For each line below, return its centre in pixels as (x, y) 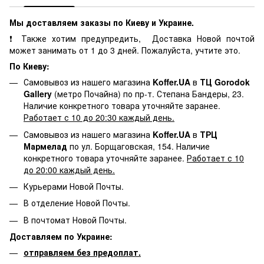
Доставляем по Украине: (61, 237)
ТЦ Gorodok (225, 82)
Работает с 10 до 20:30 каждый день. (99, 118)
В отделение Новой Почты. (77, 203)
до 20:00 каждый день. (69, 169)
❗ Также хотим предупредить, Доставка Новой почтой (132, 39)
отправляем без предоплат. (82, 253)
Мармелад (45, 146)
